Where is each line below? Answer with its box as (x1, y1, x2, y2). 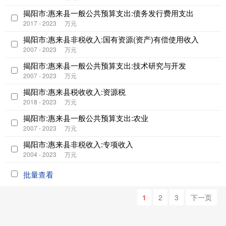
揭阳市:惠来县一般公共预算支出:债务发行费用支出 (23, 8, 194, 18)
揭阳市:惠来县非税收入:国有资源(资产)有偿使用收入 (23, 34, 199, 44)
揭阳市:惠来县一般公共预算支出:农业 (23, 112, 148, 123)
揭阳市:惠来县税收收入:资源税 (23, 86, 126, 97)
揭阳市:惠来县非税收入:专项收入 (23, 139, 133, 149)
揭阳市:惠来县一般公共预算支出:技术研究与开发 (23, 60, 186, 71)
